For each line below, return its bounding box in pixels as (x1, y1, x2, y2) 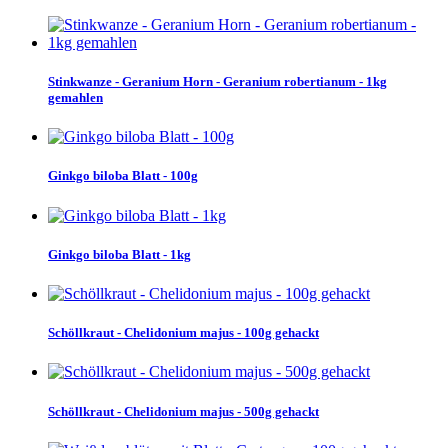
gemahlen (48, 90, 103, 106)
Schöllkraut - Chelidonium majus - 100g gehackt (48, 325, 319, 341)
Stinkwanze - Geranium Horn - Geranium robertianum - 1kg (48, 74, 387, 90)
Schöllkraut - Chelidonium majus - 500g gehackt (48, 403, 319, 419)
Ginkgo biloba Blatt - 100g (48, 168, 198, 184)
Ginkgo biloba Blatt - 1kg (48, 246, 191, 262)
